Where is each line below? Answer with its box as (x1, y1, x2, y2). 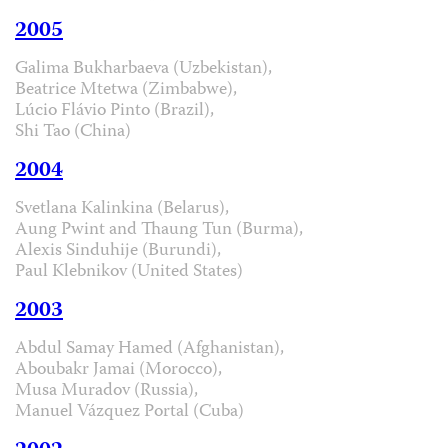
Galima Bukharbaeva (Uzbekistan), (15, 54, 272, 84)
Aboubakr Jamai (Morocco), (15, 355, 222, 385)
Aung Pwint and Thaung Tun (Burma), (15, 215, 303, 245)
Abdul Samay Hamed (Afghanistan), (15, 334, 284, 364)
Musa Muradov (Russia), (15, 376, 198, 406)
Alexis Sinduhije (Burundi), (15, 236, 221, 266)
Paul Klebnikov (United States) (15, 257, 243, 287)
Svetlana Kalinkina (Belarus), (15, 194, 229, 224)
